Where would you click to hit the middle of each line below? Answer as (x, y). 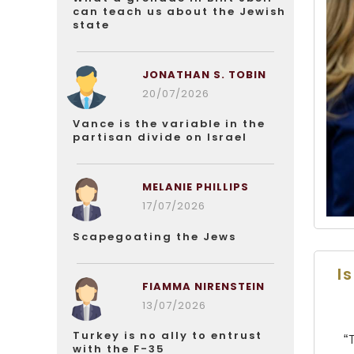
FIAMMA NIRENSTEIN (203, 286)
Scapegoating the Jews (154, 237)
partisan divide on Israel (160, 137)
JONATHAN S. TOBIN (204, 75)
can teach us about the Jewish (179, 11)
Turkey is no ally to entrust (168, 335)
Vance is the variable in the (169, 124)
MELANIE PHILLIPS (195, 187)
